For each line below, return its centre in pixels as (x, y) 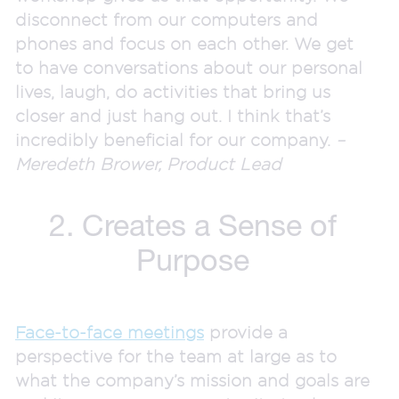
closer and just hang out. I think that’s (173, 115)
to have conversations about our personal (189, 67)
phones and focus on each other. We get (184, 43)
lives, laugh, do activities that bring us (173, 91)
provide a (246, 332)
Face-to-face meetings (110, 332)
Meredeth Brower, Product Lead (154, 163)
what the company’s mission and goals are (192, 380)
